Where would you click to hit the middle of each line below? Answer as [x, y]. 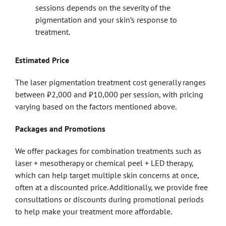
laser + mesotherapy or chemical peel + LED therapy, [104, 163]
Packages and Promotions [60, 128]
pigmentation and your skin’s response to [106, 19]
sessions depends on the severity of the [103, 7]
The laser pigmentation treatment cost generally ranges [110, 82]
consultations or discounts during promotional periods [109, 199]
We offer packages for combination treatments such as [108, 151]
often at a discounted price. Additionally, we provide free [111, 187]
